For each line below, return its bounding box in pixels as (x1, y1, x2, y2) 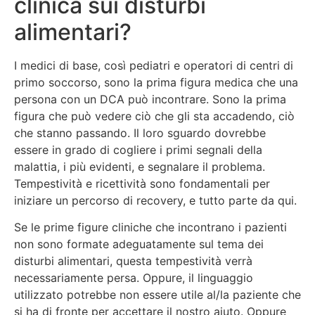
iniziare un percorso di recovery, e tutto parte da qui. (14, 193, 297, 207)
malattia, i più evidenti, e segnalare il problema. (14, 159, 265, 174)
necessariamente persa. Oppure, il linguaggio (14, 271, 253, 285)
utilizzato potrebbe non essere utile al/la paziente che (14, 288, 301, 302)
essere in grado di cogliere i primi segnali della (14, 142, 262, 157)
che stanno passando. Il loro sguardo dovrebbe (14, 125, 266, 140)
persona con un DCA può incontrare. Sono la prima (14, 91, 286, 106)
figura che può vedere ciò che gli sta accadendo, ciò (14, 108, 295, 123)
